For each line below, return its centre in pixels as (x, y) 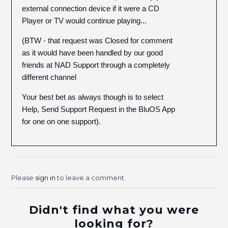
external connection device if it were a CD (91, 8)
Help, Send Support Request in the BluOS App (99, 109)
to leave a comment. (91, 178)
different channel (49, 77)
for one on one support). (62, 121)
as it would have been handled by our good (93, 53)
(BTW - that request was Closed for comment (97, 40)
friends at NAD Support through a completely (96, 65)
